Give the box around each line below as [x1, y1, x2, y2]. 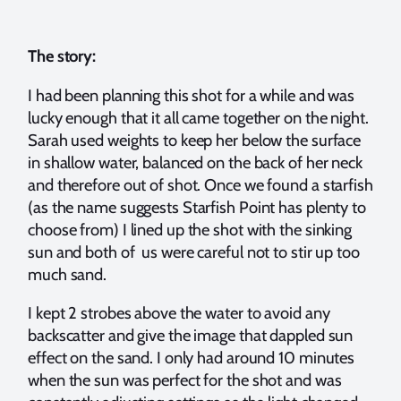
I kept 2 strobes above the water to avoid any [28, 303, 330, 324]
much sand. [28, 263, 110, 285]
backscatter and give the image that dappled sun [28, 325, 354, 346]
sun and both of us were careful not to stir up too [28, 241, 360, 262]
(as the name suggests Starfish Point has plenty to [28, 196, 366, 218]
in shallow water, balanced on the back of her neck [28, 151, 363, 173]
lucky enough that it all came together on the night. [28, 107, 369, 128]
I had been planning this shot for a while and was [28, 84, 355, 106]
